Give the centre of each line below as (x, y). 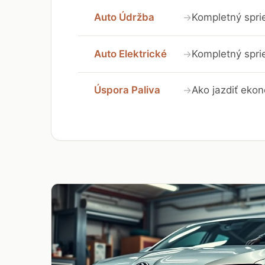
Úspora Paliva (127, 90)
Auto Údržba (124, 17)
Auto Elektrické (130, 54)
